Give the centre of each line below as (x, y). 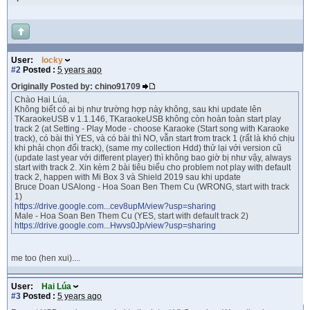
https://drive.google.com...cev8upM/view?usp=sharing (115, 206)
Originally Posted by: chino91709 (77, 86)
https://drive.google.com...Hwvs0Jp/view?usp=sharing (115, 226)
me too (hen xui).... (46, 258)
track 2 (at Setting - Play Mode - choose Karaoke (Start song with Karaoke (152, 129)
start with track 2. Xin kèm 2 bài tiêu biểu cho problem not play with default (153, 167)
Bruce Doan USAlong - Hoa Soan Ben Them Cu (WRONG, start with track (152, 187)
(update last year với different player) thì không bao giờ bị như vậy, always (153, 158)
